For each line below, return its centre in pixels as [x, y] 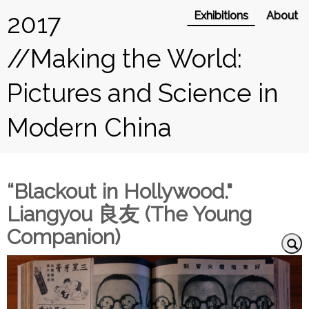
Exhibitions [221, 16]
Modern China [89, 128]
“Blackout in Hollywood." [119, 191]
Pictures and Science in [143, 93]
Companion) [63, 237]
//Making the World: [124, 59]
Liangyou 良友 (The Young [129, 214]
